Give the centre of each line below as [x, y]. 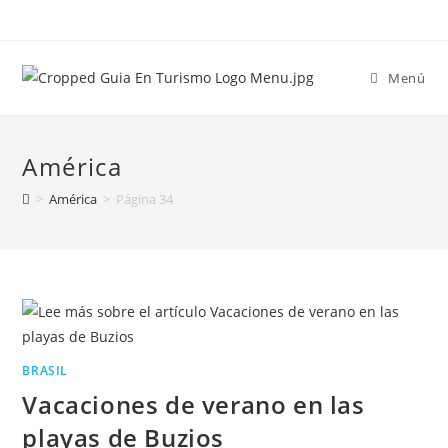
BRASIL [45, 370]
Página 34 [145, 199]
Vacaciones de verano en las [193, 404]
